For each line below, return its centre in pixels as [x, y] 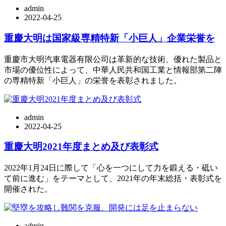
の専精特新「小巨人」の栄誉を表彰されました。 [93, 80]
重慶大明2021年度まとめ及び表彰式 [81, 147]
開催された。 [28, 189]
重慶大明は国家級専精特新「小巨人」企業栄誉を [109, 38]
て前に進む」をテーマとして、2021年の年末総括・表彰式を [113, 179]
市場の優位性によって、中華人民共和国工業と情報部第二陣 [113, 70]
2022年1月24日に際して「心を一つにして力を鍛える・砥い [111, 168]
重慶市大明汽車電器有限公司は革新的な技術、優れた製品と [113, 59]
